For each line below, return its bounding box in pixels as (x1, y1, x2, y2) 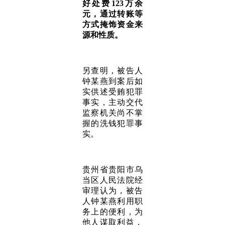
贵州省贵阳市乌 (82, 165, 143, 174)
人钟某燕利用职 (82, 197, 143, 205)
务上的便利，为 (82, 207, 143, 216)
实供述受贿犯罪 (82, 87, 143, 96)
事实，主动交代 (82, 98, 143, 106)
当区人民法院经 (82, 176, 143, 184)
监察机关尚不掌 (82, 108, 143, 117)
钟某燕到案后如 (82, 77, 143, 85)
